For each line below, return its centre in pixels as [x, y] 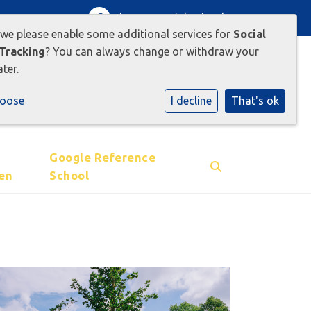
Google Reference [103, 157]
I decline [191, 101]
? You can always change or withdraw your [152, 51]
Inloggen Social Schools [170, 18]
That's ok [255, 101]
